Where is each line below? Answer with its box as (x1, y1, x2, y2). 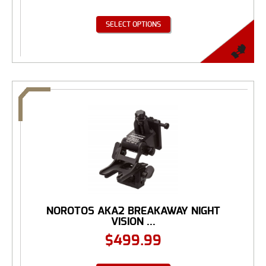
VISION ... (110, 216, 156, 227)
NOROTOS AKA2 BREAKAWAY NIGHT (46, 205, 220, 217)
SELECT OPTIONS (105, 20, 161, 28)
